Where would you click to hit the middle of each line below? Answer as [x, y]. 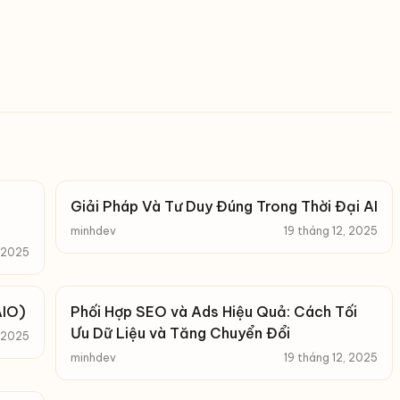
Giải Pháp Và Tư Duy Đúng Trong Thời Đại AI [224, 206]
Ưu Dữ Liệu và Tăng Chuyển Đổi [180, 333]
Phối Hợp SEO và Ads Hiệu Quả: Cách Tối [214, 312]
